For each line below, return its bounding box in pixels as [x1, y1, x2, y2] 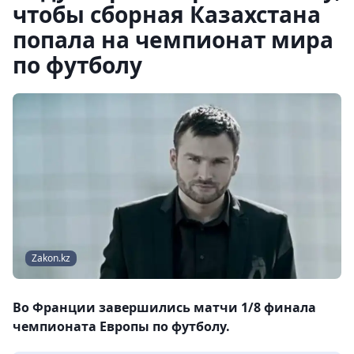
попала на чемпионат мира [13, 24, 333, 55]
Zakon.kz [32, 251, 70, 265]
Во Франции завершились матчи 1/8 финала [13, 299, 316, 317]
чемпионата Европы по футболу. [13, 318, 230, 336]
